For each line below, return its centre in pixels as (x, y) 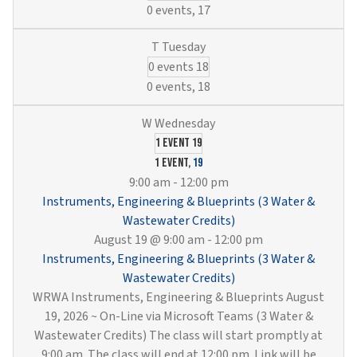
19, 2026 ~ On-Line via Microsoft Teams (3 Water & (178, 316)
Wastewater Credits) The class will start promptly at (178, 335)
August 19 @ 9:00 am (149, 239)
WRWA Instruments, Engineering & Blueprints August (178, 297)
